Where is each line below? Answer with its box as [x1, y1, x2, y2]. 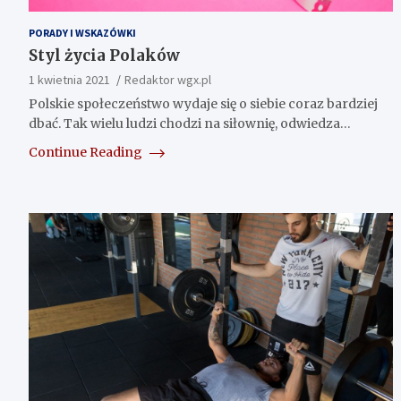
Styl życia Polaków [29, 45, 180, 65]
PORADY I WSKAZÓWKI [29, 25, 136, 39]
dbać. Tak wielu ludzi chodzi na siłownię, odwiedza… [29, 115, 351, 132]
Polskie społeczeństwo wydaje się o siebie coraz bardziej [29, 95, 378, 112]
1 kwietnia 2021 [29, 71, 110, 88]
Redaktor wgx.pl [124, 71, 211, 88]
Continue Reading [29, 143, 145, 160]
